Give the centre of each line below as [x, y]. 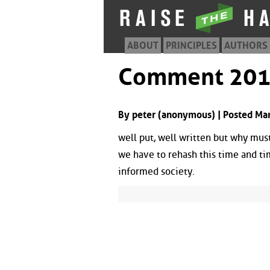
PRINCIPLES [191, 46]
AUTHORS [246, 46]
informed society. [156, 171]
